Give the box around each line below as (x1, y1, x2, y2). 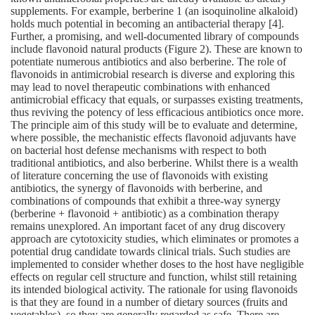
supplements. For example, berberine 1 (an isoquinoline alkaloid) (11, 5, 297, 17)
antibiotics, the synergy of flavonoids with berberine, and (11, 182, 262, 194)
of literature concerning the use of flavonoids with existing (11, 169, 268, 181)
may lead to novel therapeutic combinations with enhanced (11, 81, 270, 93)
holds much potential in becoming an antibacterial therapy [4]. (11, 18, 284, 30)
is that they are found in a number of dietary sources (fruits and (11, 296, 288, 308)
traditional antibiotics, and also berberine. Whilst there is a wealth (11, 157, 298, 169)
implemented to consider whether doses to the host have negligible (11, 258, 304, 270)
